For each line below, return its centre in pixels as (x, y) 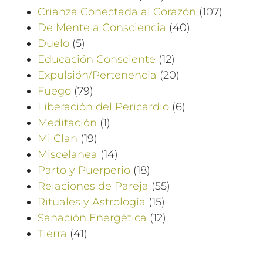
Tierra (52, 233)
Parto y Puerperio (84, 170)
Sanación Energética (92, 218)
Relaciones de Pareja (93, 186)
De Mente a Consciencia (102, 27)
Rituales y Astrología (92, 202)
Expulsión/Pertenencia (97, 75)
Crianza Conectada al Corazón (117, 11)
